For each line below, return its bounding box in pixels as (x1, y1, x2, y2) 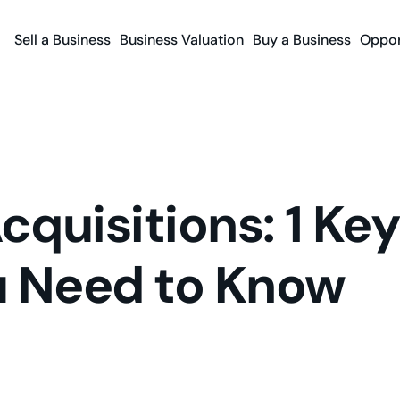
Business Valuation (119, 30, 244, 50)
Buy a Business (252, 30, 351, 50)
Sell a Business (13, 30, 111, 50)
